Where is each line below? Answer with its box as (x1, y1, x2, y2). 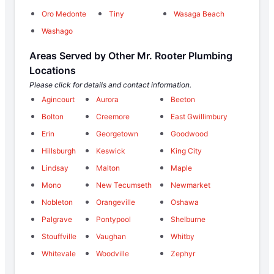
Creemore (95, 111, 130, 121)
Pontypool (95, 214, 131, 224)
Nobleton (42, 197, 73, 207)
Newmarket (171, 180, 211, 190)
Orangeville (95, 197, 135, 207)
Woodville (95, 248, 129, 258)
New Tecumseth (95, 180, 152, 190)
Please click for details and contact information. (29, 80, 191, 89)
